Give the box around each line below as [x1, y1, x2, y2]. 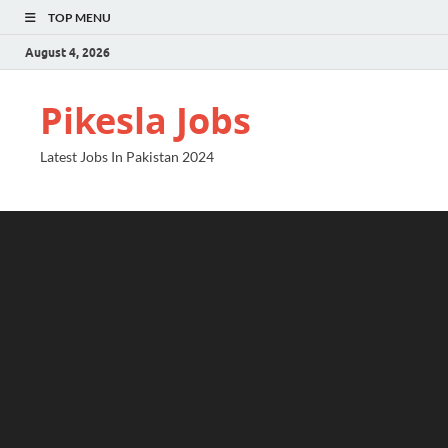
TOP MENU [48, 10, 111, 25]
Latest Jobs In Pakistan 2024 [40, 148, 214, 165]
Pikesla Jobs [40, 96, 251, 145]
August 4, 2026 [25, 44, 110, 60]
